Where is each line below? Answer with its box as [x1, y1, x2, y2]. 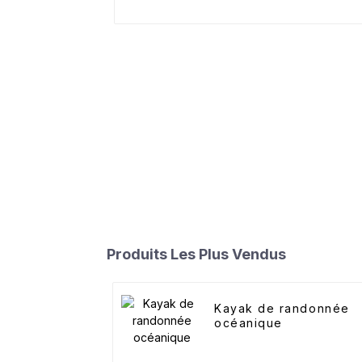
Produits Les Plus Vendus [107, 246, 286, 263]
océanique [214, 316, 283, 330]
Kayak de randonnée [214, 301, 350, 316]
